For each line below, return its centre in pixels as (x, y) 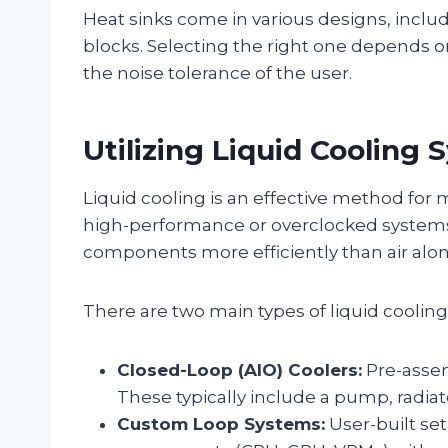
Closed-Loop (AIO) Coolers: (239, 369)
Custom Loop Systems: (221, 423)
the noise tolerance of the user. (217, 72)
